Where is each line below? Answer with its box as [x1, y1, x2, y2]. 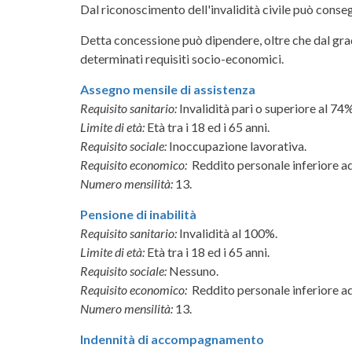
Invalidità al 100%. [179, 225, 280, 240]
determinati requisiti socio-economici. [80, 50, 284, 66]
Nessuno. [167, 262, 221, 278]
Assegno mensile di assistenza [80, 81, 255, 97]
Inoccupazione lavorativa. [167, 137, 309, 153]
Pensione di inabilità [80, 206, 196, 222]
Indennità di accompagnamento [80, 331, 264, 346]
